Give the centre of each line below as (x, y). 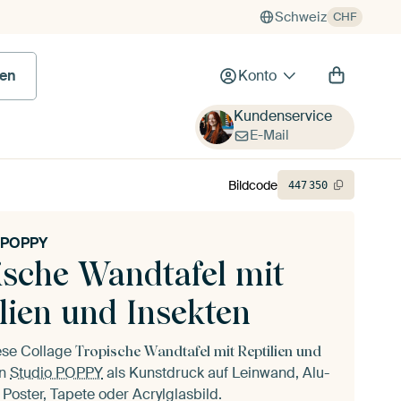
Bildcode (253, 185)
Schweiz (301, 17)
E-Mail (269, 135)
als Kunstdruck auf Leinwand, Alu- (216, 373)
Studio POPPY (56, 373)
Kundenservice (283, 116)
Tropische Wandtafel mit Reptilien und (198, 351)
